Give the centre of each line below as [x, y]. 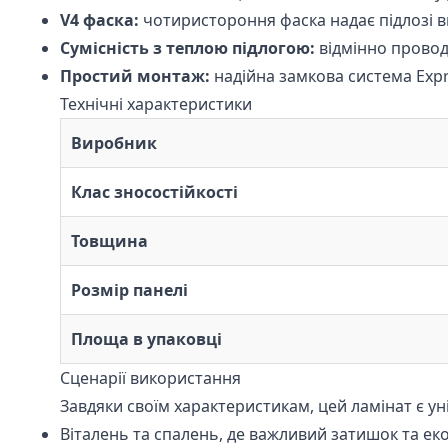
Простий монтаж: [135, 75]
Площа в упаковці [146, 338]
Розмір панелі [129, 289]
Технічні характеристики [156, 103]
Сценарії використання [150, 377]
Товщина [109, 240]
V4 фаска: [99, 19]
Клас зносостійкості [154, 191]
